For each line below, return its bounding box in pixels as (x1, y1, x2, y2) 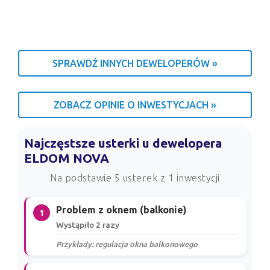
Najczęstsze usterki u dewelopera (24, 136, 222, 151)
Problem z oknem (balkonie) (56, 204, 187, 216)
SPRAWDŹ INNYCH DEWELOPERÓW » (52, 58, 218, 69)
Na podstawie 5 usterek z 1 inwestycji (50, 172, 220, 184)
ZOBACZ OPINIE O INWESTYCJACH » (54, 99, 216, 111)
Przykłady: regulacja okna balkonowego (56, 240, 198, 249)
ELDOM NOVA (24, 151, 109, 166)
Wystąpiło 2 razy (56, 220, 119, 230)
